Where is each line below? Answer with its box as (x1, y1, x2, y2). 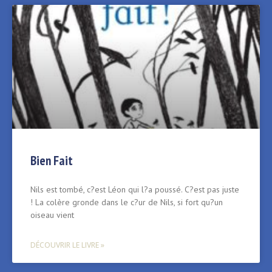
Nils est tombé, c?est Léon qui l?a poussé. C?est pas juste (30, 184, 239, 195)
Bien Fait (30, 152, 73, 169)
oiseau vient (30, 209, 74, 221)
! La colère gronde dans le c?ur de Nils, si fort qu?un (30, 197, 223, 208)
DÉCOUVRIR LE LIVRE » (30, 240, 104, 251)
